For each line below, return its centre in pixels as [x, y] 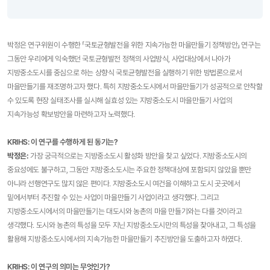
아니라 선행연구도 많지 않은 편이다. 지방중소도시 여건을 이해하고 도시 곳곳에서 [124, 183]
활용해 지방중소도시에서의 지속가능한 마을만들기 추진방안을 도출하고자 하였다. [125, 239]
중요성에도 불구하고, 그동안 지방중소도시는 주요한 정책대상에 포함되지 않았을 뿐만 [130, 169]
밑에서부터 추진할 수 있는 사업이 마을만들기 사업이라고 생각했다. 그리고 [114, 197]
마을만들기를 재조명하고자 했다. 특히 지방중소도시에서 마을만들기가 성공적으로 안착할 [135, 86]
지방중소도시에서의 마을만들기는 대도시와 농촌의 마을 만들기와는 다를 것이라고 [125, 211]
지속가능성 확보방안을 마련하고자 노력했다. [71, 114]
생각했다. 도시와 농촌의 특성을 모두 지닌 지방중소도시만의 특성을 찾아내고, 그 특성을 [132, 225]
